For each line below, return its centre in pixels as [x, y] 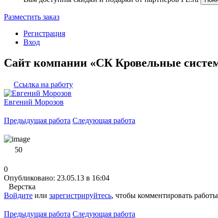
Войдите [18, 195]
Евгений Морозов [34, 102]
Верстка [22, 186]
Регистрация [44, 33]
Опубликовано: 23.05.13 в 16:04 [57, 178]
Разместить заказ [32, 17]
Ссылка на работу [43, 84]
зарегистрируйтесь [80, 195]
